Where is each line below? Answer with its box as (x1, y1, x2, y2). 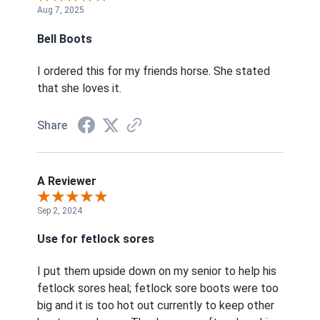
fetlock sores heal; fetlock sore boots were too (37, 281, 279, 296)
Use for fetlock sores (37, 232, 154, 246)
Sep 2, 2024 (37, 205, 82, 216)
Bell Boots (37, 31, 92, 46)
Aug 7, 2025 (37, 5, 84, 16)
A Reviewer (37, 174, 96, 188)
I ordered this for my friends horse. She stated (37, 64, 270, 78)
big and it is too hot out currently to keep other (37, 299, 274, 313)
